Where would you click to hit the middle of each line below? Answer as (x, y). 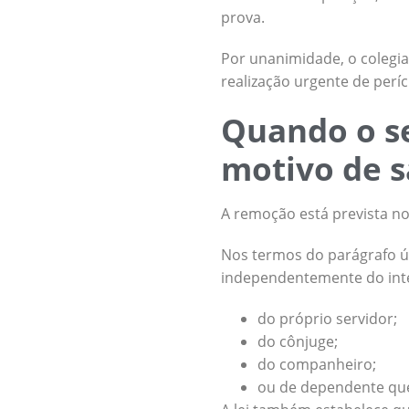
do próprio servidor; (327, 319)
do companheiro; (317, 364)
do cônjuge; (298, 341)
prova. (243, 17)
